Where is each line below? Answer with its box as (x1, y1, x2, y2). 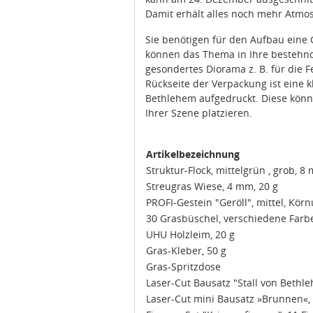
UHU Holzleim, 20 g (146, 228, 235, 242)
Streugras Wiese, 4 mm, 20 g (146, 180, 278, 194)
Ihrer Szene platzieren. (145, 106, 252, 120)
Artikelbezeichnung (146, 147, 240, 161)
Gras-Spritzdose (146, 260, 221, 274)
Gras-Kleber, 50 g (146, 244, 226, 258)
